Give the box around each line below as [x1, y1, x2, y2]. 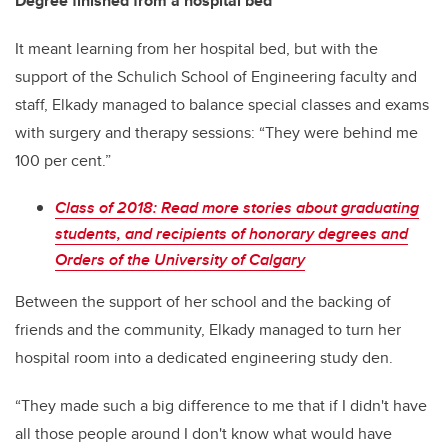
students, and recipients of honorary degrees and [55, 222, 408, 246]
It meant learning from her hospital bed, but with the [15, 37, 378, 61]
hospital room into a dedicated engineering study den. [15, 346, 393, 370]
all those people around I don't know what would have [15, 422, 392, 446]
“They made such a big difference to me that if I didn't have [15, 394, 427, 418]
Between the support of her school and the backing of [15, 290, 391, 314]
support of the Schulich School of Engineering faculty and [15, 65, 417, 89]
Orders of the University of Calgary [55, 248, 305, 272]
